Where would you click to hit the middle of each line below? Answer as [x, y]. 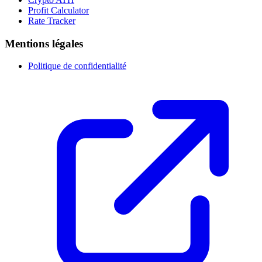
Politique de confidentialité [77, 66]
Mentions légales [44, 43]
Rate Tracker [52, 20]
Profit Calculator [58, 10]
